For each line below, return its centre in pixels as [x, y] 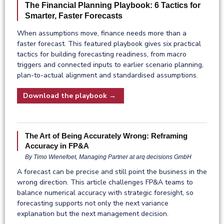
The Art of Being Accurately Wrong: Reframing [106, 135]
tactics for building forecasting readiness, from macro [102, 54]
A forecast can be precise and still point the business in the [112, 171]
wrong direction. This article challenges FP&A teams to [105, 182]
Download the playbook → [70, 95]
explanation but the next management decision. [93, 213]
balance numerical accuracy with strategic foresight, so [105, 192]
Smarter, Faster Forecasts [74, 15]
